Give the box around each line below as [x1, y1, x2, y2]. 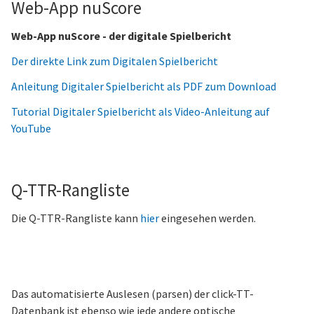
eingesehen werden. [159, 211, 256, 225]
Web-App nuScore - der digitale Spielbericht [11, 29, 231, 43]
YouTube [11, 121, 51, 135]
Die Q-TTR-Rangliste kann [11, 211, 140, 225]
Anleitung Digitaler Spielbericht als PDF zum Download [11, 79, 276, 93]
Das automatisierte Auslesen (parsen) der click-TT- [11, 287, 254, 301]
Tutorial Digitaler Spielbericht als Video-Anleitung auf [11, 104, 270, 118]
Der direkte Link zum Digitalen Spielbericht [11, 54, 218, 68]
